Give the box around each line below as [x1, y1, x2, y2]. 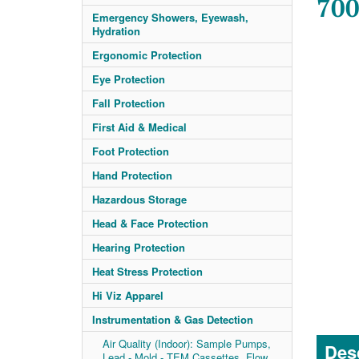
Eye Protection [92, 71, 165, 87]
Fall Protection [92, 95, 165, 111]
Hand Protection [92, 167, 172, 183]
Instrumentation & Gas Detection [92, 312, 253, 327]
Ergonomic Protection [92, 47, 202, 63]
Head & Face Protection [92, 216, 208, 231]
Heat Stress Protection [92, 264, 203, 279]
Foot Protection [92, 143, 169, 159]
